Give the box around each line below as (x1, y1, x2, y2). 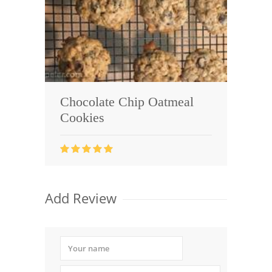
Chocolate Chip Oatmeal (60, 94, 194, 110)
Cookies (60, 110, 104, 126)
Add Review (45, 188, 117, 207)
